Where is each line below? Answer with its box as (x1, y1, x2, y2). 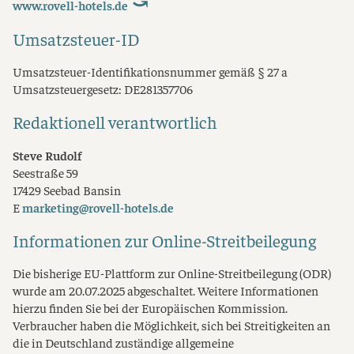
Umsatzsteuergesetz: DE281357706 (13, 80, 193, 97)
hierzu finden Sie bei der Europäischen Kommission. (13, 299, 288, 317)
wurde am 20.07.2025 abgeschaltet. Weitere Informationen (13, 282, 318, 299)
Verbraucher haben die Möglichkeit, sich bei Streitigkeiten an (13, 317, 330, 334)
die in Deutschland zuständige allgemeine (13, 334, 234, 352)
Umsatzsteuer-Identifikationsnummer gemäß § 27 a (13, 62, 288, 80)
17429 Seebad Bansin (13, 181, 121, 198)
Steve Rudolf (13, 146, 81, 164)
